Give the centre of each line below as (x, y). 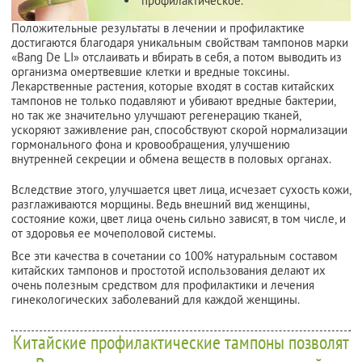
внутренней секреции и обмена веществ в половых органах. (171, 158)
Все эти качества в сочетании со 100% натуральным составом (175, 255)
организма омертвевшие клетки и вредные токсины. (150, 71)
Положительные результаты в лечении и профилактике (158, 27)
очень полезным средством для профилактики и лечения (163, 284)
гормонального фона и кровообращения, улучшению (151, 144)
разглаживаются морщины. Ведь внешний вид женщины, (160, 204)
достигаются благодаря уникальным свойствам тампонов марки (180, 42)
